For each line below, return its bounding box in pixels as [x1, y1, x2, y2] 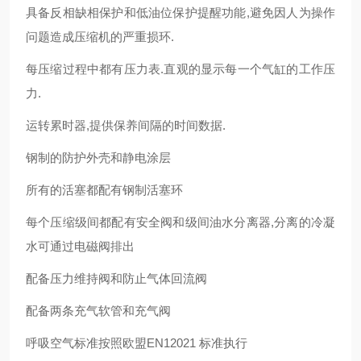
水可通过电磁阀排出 [26, 239, 135, 253]
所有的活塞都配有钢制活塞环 [26, 183, 183, 197]
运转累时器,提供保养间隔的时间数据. [26, 118, 226, 132]
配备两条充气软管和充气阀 [26, 304, 171, 317]
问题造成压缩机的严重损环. [26, 30, 174, 44]
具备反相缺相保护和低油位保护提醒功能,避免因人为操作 [26, 6, 335, 19]
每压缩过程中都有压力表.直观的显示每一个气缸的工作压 [26, 62, 335, 76]
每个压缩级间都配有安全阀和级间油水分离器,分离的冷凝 [26, 215, 335, 229]
